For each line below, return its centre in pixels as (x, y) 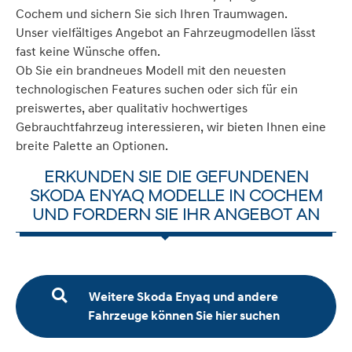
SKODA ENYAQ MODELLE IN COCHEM (176, 195)
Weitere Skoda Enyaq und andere (183, 297)
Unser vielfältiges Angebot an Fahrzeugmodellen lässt (166, 33)
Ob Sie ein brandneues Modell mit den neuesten (151, 70)
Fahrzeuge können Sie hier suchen (183, 316)
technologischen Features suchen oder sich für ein (157, 89)
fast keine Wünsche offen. (88, 51)
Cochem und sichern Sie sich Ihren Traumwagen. (152, 14)
